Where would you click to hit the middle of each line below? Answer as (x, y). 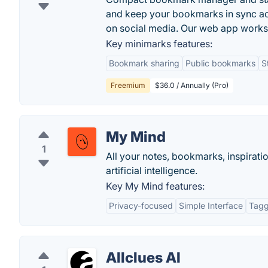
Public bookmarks (220, 63)
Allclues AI (143, 258)
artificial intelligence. (152, 170)
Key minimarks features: (159, 44)
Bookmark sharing (144, 63)
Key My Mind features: (155, 186)
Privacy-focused (141, 205)
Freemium (128, 85)
